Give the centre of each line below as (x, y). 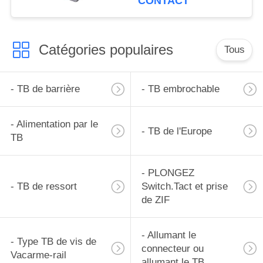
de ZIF (155, 200)
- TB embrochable (180, 89)
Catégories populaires (106, 49)
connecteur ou (172, 248)
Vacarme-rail (38, 255)
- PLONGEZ (168, 173)
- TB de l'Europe (176, 131)
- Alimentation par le (54, 124)
